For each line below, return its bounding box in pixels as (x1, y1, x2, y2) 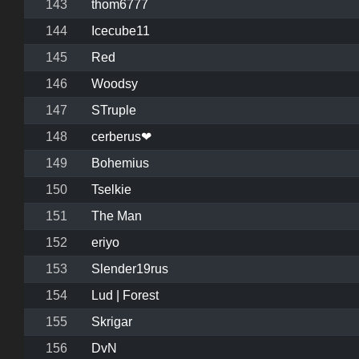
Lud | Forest (91, 288, 159, 303)
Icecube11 (91, 24, 150, 38)
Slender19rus (91, 262, 168, 276)
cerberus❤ (91, 130, 151, 144)
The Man (91, 209, 142, 224)
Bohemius (91, 156, 149, 171)
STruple (91, 103, 136, 118)
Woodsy (91, 77, 138, 91)
